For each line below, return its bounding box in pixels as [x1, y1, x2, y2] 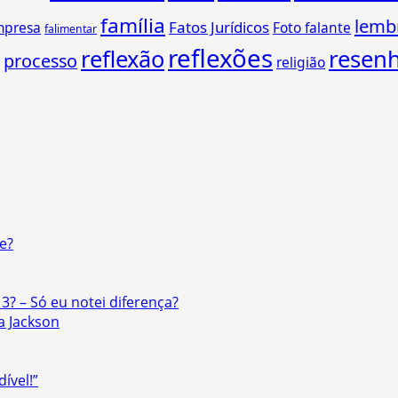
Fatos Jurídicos [169, 17, 269, 38]
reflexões [168, 41, 273, 76]
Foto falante [273, 18, 351, 38]
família [100, 12, 165, 40]
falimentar [44, 21, 97, 37]
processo [4, 49, 77, 74]
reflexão [81, 44, 164, 75]
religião [276, 52, 325, 73]
